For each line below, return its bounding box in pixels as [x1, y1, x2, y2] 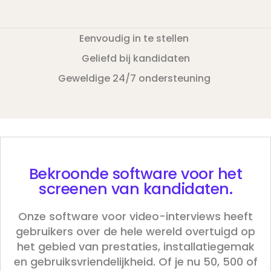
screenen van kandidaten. [39, 178, 232, 200]
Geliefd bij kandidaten [81, 51, 190, 65]
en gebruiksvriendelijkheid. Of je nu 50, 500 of [13, 253, 258, 269]
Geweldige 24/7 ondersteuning [57, 71, 211, 85]
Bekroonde [28, 163, 109, 184]
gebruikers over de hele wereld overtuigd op [16, 223, 255, 239]
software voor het [108, 163, 243, 184]
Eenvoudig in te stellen [79, 31, 189, 45]
